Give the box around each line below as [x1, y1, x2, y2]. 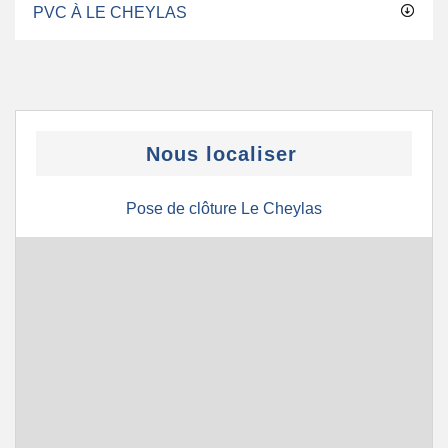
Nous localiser [146, 143, 297, 165]
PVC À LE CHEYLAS [33, 4, 187, 21]
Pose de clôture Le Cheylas [126, 200, 322, 217]
